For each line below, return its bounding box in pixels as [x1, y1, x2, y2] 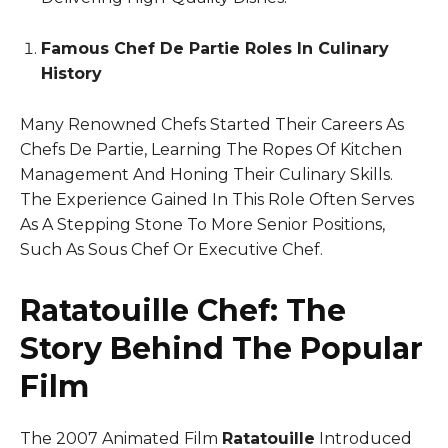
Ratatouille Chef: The [20, 291, 346, 329]
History [41, 63, 102, 83]
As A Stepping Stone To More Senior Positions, [20, 214, 385, 234]
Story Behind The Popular [20, 329, 423, 367]
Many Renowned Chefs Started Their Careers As [20, 114, 404, 134]
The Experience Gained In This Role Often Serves [20, 189, 414, 209]
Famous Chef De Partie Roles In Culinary [41, 38, 389, 58]
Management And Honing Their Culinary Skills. [20, 164, 393, 184]
